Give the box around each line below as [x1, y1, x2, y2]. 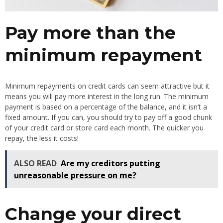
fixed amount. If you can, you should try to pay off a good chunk [5, 112, 212, 122]
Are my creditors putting [61, 157, 160, 169]
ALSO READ [14, 157, 57, 169]
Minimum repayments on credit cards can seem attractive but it [5, 81, 210, 91]
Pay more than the [5, 21, 176, 43]
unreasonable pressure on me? [14, 169, 136, 181]
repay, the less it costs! [5, 133, 79, 143]
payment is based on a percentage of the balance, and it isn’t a [5, 102, 207, 111]
